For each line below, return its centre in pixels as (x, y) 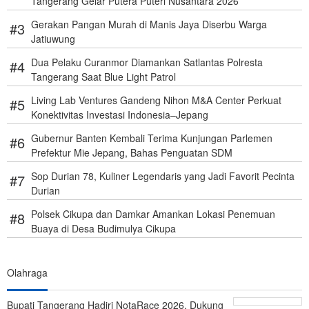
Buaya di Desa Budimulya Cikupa (103, 229)
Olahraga (27, 272)
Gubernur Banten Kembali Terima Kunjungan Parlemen (152, 138)
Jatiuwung (53, 39)
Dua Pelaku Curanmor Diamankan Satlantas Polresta (147, 62)
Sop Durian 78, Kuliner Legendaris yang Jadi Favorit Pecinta (163, 176)
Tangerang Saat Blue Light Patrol (103, 77)
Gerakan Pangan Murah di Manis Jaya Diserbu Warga (149, 24)
